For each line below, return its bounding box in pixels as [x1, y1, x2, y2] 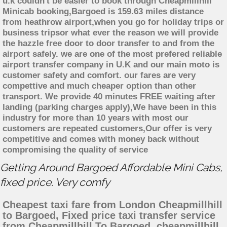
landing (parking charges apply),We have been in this [3, 102, 216, 112]
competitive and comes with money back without [3, 134, 199, 144]
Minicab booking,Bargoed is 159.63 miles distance [3, 7, 204, 17]
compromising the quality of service [3, 145, 148, 155]
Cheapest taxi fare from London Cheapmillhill [3, 199, 222, 211]
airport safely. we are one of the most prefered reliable [3, 49, 222, 59]
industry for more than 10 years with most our [3, 113, 188, 123]
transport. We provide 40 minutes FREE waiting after [3, 92, 215, 102]
